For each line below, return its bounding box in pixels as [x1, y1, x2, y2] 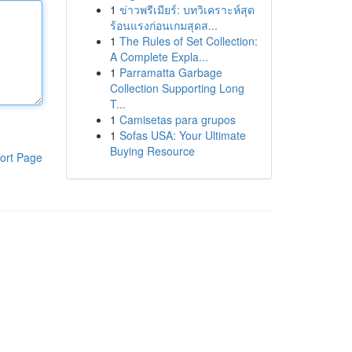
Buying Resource [109, 143, 195, 159]
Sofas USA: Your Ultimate [119, 127, 246, 143]
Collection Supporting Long [109, 80, 244, 96]
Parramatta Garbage [119, 64, 222, 80]
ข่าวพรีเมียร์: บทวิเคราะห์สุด [119, 2, 255, 17]
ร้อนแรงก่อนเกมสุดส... [109, 17, 218, 33]
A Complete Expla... [109, 49, 208, 64]
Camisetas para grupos [119, 112, 236, 127]
